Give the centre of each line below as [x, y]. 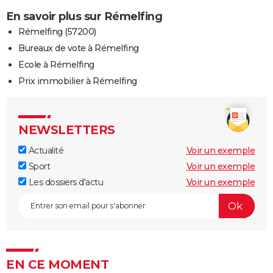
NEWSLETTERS [67, 130]
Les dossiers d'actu [65, 183]
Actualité [45, 151]
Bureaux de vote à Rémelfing [79, 48]
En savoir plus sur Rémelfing [84, 17]
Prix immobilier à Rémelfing [78, 81]
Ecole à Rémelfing [56, 65]
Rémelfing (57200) [57, 32]
